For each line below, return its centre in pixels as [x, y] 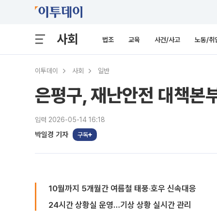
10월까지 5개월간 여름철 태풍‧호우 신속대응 [122, 188]
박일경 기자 [52, 134]
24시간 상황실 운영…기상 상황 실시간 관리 [120, 205]
